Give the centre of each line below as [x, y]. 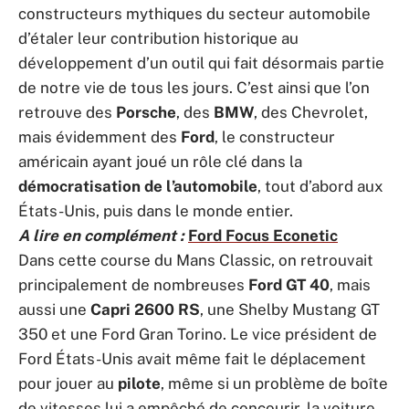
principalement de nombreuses [133, 285]
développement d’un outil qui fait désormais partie [201, 63]
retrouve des [67, 112]
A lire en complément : [101, 236]
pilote [139, 383]
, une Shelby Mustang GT [290, 309]
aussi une [52, 309]
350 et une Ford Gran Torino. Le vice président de [198, 334]
